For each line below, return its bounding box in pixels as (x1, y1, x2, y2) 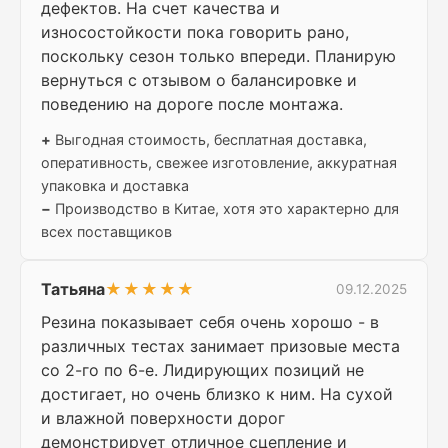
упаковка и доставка (41, 177, 189, 195)
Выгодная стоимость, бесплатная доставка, (51, 131, 367, 149)
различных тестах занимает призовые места (41, 336, 400, 357)
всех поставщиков (41, 223, 172, 241)
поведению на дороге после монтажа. (41, 94, 343, 115)
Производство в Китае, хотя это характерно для (51, 200, 399, 218)
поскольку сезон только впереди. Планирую (41, 46, 396, 67)
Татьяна (41, 279, 105, 300)
